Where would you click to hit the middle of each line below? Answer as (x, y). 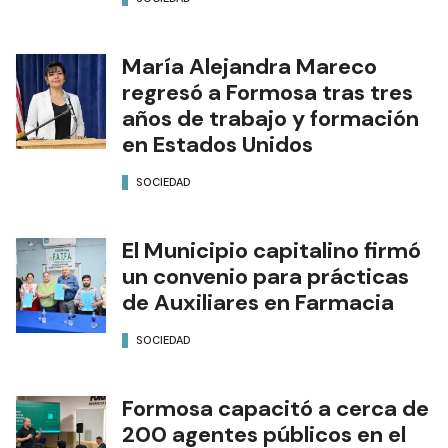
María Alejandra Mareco (249, 67)
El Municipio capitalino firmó (271, 251)
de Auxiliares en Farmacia (258, 303)
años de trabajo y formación (270, 119)
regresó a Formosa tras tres (267, 93)
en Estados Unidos (217, 145)
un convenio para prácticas (265, 277)
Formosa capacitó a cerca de (275, 409)
